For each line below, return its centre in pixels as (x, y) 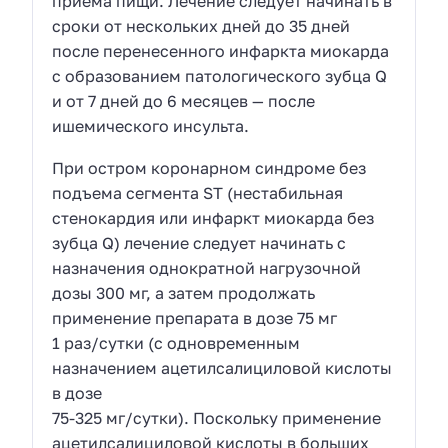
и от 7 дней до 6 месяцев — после (184, 100)
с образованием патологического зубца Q (220, 75)
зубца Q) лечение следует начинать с (199, 243)
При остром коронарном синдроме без (209, 168)
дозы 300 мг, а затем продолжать (184, 293)
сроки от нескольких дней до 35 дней (201, 25)
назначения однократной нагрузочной (207, 268)
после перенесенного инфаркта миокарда (221, 50)
